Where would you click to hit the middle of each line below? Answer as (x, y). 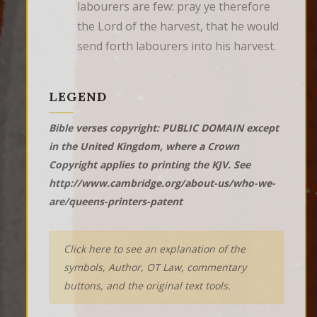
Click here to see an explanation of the (155, 249)
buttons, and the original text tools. (147, 286)
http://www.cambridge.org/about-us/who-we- (162, 183)
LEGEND (78, 97)
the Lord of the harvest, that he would (178, 27)
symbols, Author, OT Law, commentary (155, 267)
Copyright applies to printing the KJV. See (150, 165)
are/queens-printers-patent (116, 202)
